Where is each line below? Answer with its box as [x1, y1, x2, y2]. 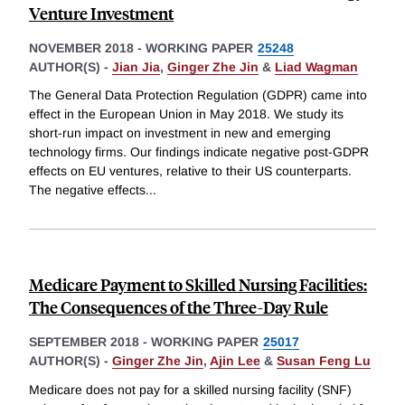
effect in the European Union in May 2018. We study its [29, 107, 344, 122]
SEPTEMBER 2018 [29, 334, 139, 350]
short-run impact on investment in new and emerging [29, 126, 331, 141]
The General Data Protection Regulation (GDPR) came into [29, 88, 367, 103]
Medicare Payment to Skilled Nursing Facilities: [29, 273, 367, 297]
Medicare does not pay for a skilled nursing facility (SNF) [29, 381, 352, 397]
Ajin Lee [210, 353, 260, 369]
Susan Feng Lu [277, 353, 371, 369]
